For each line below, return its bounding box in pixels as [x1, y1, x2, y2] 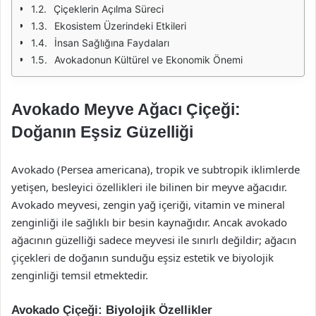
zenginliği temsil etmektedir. [11, 268, 148, 282]
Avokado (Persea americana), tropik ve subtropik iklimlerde [11, 162, 300, 176]
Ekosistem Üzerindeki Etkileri [54, 20, 186, 32]
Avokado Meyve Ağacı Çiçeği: [11, 100, 241, 119]
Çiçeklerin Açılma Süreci [54, 3, 164, 15]
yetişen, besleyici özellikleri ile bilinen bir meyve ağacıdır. [11, 180, 287, 194]
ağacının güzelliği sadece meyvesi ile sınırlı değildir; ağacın [11, 233, 296, 247]
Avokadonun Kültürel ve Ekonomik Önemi [54, 54, 243, 66]
